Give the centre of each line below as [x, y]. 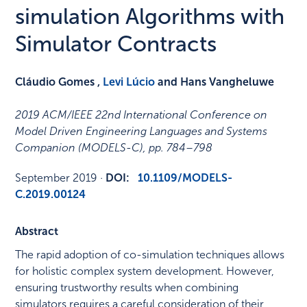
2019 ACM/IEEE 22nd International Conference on [142, 115]
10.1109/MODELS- [185, 178]
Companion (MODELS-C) [79, 148]
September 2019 [57, 178]
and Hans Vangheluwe [215, 82]
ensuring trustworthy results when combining [127, 288]
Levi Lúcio [129, 82]
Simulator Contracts [116, 44]
